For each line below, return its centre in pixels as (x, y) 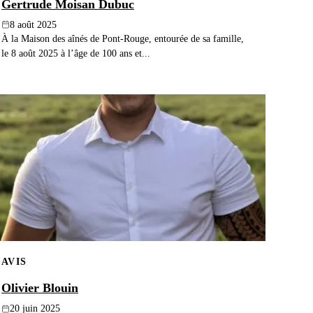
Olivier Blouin (40, 288)
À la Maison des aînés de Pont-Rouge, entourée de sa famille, (123, 38)
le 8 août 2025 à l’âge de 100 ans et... (76, 53)
